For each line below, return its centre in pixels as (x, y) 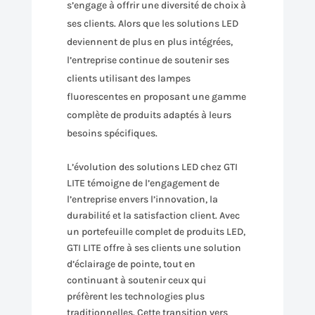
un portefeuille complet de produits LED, (156, 231)
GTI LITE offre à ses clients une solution (154, 247)
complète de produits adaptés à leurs (149, 115)
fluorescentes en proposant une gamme (156, 96)
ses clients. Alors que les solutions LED (152, 23)
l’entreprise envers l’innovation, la (142, 199)
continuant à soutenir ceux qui (136, 280)
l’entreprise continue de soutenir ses (148, 60)
